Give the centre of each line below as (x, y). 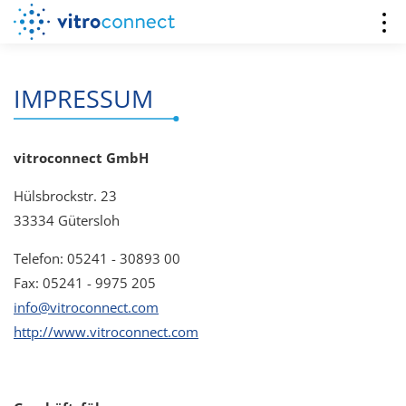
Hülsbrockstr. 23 (65, 196)
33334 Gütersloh (67, 220)
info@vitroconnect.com (86, 307)
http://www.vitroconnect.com (106, 332)
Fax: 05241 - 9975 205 (85, 283)
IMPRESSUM (83, 98)
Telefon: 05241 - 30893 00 (97, 258)
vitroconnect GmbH (81, 158)
